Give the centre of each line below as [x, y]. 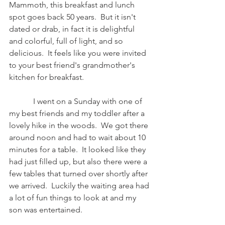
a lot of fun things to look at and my [74, 198]
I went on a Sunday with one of [21, 101]
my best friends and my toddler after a [78, 113]
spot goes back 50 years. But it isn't [73, 17]
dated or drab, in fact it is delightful [73, 29]
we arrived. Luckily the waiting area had [80, 186]
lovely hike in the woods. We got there [80, 125]
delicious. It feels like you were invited [79, 53]
